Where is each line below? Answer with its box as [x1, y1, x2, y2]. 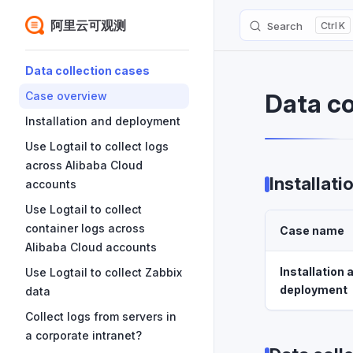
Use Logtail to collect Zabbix [25, 266, 182, 279]
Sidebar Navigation [25, 52, 133, 68]
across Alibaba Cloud [25, 158, 143, 172]
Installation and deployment [25, 114, 180, 128]
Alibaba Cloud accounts [25, 240, 157, 254]
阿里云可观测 [50, 17, 126, 33]
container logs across [25, 221, 145, 235]
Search [267, 20, 303, 32]
